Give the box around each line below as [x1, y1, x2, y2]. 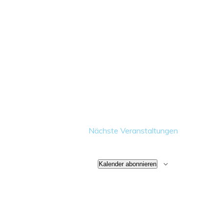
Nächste [88, 126, 120, 135]
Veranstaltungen [120, 126, 178, 135]
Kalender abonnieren [99, 160, 156, 168]
